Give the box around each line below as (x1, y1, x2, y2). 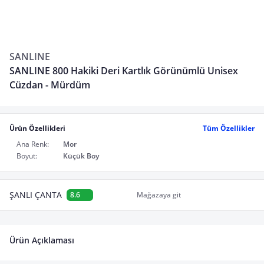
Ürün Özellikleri (9, 123, 65, 133)
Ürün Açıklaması (9, 235, 74, 246)
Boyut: (16, 151, 37, 161)
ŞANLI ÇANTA (9, 189, 62, 200)
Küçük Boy (63, 151, 99, 161)
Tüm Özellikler (203, 123, 255, 133)
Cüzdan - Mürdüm (9, 78, 90, 91)
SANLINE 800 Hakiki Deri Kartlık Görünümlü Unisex (9, 64, 238, 77)
